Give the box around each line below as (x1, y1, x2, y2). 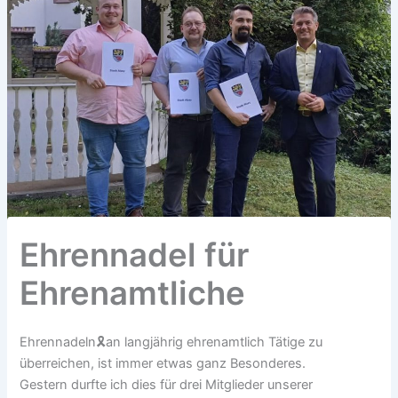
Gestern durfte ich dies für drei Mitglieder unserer (20, 377, 314, 394)
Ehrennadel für (20, 235, 250, 275)
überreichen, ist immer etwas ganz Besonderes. (20, 355, 306, 372)
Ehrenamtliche (20, 273, 246, 313)
